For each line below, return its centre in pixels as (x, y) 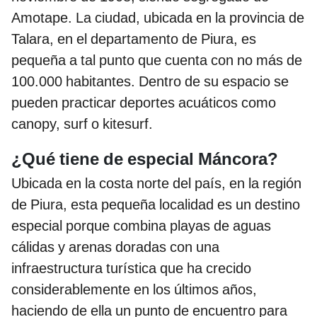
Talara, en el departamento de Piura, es (134, 39)
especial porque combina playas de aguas (141, 226)
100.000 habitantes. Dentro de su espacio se (150, 82)
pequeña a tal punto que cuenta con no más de (157, 60)
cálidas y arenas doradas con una (115, 247)
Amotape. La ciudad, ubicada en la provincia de (158, 18)
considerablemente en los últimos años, (134, 290)
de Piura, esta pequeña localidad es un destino (156, 205)
